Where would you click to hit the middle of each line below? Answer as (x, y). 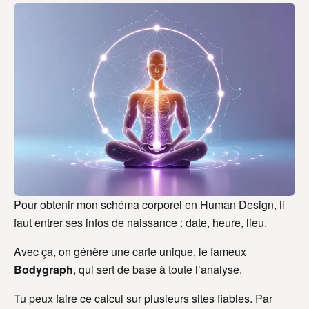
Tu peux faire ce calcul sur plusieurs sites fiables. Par (143, 299)
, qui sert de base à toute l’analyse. (158, 270)
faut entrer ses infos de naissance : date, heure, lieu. (140, 223)
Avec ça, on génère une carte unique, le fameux (130, 252)
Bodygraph (43, 270)
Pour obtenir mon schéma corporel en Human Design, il (149, 205)
